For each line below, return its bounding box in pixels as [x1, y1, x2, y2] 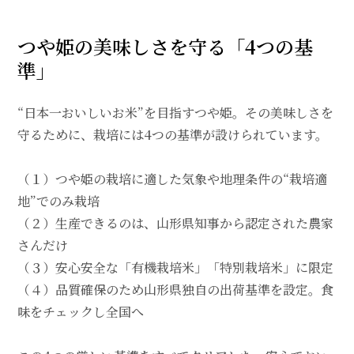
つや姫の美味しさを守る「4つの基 [17, 32, 313, 61]
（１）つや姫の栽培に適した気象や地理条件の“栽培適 [17, 170, 327, 189]
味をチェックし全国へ [17, 303, 144, 322]
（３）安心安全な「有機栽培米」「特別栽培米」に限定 [17, 258, 333, 277]
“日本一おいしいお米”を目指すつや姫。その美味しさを [17, 104, 333, 122]
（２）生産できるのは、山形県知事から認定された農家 [17, 214, 333, 233]
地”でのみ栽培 [17, 192, 100, 211]
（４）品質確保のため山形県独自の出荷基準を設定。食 [17, 281, 333, 299]
